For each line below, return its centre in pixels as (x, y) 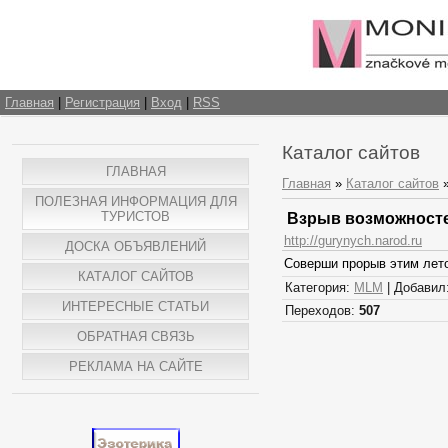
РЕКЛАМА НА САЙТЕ (135, 366)
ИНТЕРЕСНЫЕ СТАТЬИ (135, 306)
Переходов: (322, 311)
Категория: (319, 288)
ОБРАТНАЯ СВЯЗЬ (135, 336)
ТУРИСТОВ (135, 216)
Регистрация (102, 102)
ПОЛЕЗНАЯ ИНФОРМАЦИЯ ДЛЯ (135, 201)
